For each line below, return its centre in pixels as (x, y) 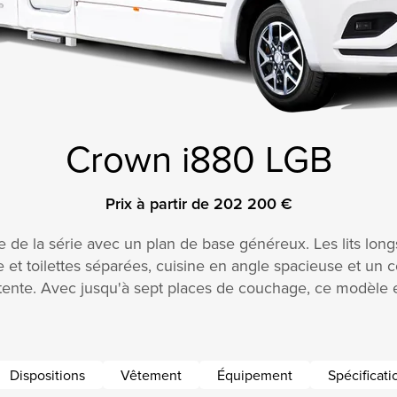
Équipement (254, 375)
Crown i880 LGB (198, 158)
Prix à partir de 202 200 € (198, 203)
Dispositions (47, 375)
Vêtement (151, 375)
